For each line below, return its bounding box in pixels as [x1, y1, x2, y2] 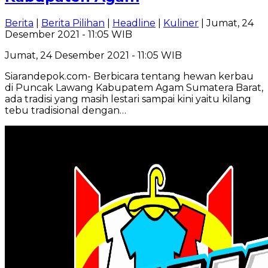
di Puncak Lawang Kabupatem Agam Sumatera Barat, [5, 81, 263, 93]
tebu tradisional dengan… [5, 104, 126, 116]
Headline [112, 17, 156, 29]
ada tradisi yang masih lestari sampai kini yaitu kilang [5, 93, 251, 105]
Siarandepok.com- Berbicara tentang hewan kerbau [5, 70, 254, 82]
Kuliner [163, 17, 199, 29]
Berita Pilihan [41, 17, 105, 29]
